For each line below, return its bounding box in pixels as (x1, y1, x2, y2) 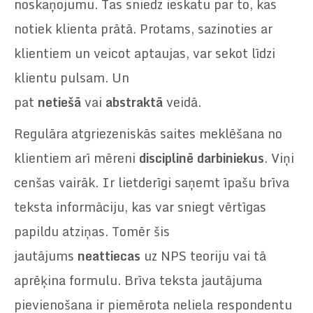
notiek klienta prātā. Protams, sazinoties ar (14, 17, 272, 39)
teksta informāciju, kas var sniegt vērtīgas (14, 196, 266, 217)
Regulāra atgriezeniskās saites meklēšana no (14, 122, 282, 144)
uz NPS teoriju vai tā (140, 245, 266, 266)
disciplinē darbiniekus (139, 147, 264, 168)
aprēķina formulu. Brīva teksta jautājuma (14, 269, 262, 291)
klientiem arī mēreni (14, 147, 139, 168)
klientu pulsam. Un (14, 66, 129, 88)
